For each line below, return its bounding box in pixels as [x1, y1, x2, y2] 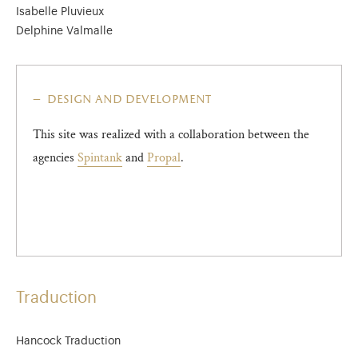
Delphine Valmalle [16, 26, 113, 37]
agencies [33, 149, 78, 166]
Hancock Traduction [16, 336, 121, 347]
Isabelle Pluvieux [16, 6, 104, 18]
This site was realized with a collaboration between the [33, 126, 309, 143]
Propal [147, 149, 181, 166]
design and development [44, 93, 211, 107]
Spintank [78, 149, 122, 166]
